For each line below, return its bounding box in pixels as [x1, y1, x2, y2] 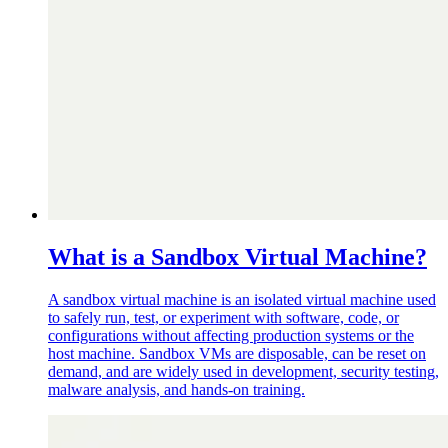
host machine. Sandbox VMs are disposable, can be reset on [48, 344, 426, 362]
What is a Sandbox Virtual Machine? [48, 243, 427, 270]
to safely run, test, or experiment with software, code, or [48, 308, 399, 326]
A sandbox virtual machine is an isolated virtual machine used [48, 290, 436, 308]
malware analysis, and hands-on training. [48, 380, 305, 398]
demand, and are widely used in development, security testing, [48, 362, 439, 380]
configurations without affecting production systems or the [48, 326, 414, 344]
